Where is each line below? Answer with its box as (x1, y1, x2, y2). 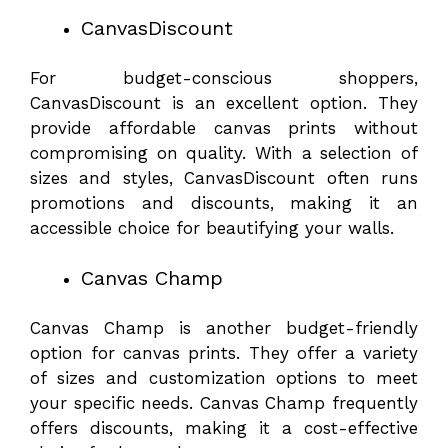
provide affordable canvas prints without (30, 117, 418, 138)
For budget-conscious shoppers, (30, 67, 418, 88)
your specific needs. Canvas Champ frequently (30, 392, 418, 413)
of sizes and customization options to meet (30, 367, 418, 388)
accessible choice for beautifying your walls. (30, 217, 394, 238)
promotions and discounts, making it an (30, 192, 418, 213)
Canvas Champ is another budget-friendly (30, 317, 418, 338)
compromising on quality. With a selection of (30, 142, 418, 163)
